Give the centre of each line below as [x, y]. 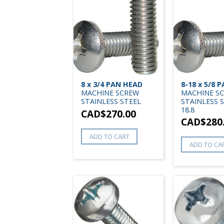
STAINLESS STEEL [111, 101]
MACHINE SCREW [110, 92]
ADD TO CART [109, 136]
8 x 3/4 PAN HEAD [112, 84]
